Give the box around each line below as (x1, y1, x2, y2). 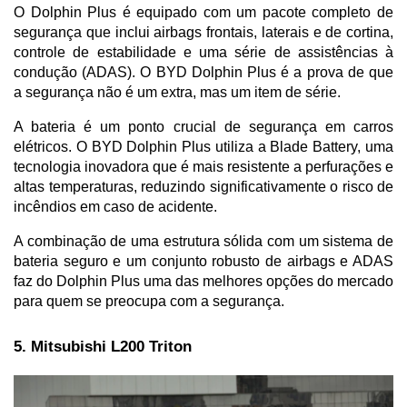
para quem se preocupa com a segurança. (14, 293, 284, 309)
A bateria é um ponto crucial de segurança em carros (14, 118, 393, 134)
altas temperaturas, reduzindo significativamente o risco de (14, 178, 393, 194)
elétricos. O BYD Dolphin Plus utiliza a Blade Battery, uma (14, 138, 393, 154)
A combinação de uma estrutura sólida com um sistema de (14, 233, 393, 249)
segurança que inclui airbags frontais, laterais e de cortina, (14, 24, 393, 40)
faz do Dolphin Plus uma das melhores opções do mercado (14, 273, 393, 289)
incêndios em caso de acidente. (14, 198, 221, 214)
